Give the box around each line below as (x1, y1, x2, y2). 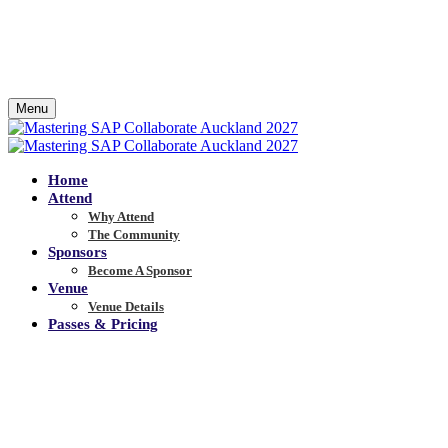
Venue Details (88, 299, 164, 314)
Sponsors (48, 244, 107, 260)
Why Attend (88, 209, 154, 224)
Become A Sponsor (88, 263, 192, 278)
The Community (88, 227, 180, 242)
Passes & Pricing (48, 316, 158, 332)
